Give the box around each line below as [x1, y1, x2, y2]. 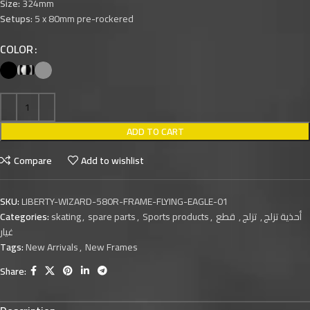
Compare [13, 151, 52, 170]
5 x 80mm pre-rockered [33, 10, 134, 28]
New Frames [85, 238, 138, 257]
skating [51, 208, 81, 226]
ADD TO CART [126, 122, 184, 141]
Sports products [143, 208, 209, 226]
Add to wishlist [81, 151, 145, 170]
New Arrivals [26, 238, 78, 257]
